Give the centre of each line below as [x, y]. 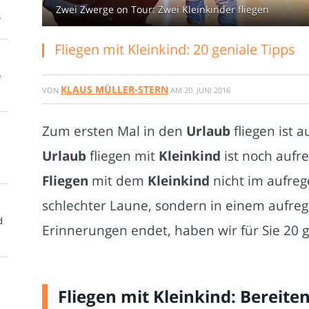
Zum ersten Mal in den [114, 131]
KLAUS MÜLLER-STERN [114, 89]
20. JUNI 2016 [207, 90]
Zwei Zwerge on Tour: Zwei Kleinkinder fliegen [162, 9]
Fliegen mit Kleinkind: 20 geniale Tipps [175, 49]
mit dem [118, 180]
